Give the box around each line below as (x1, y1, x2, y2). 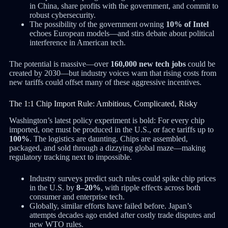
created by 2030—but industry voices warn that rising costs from (9, 68, 216, 77)
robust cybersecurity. (29, 10, 96, 19)
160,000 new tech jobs (110, 59, 186, 68)
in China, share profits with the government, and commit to (29, 1, 218, 10)
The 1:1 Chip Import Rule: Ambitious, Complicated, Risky (9, 99, 197, 108)
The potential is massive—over (9, 59, 110, 68)
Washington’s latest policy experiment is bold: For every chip (9, 116, 205, 125)
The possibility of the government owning (29, 19, 166, 28)
